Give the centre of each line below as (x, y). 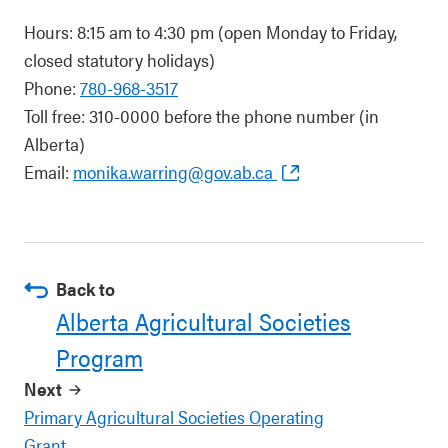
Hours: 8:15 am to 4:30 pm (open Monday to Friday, (210, 31)
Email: (48, 171)
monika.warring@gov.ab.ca (173, 171)
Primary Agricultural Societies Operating (174, 416)
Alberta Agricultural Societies (203, 321)
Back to (85, 288)
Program (99, 357)
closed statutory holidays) (119, 59)
